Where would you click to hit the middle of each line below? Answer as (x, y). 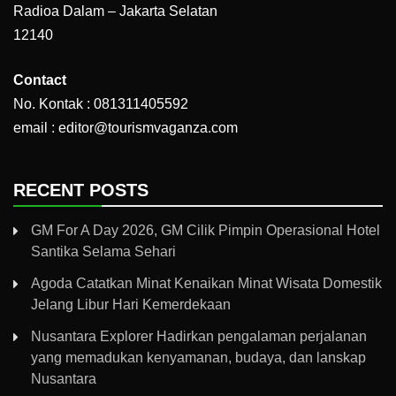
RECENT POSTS (81, 190)
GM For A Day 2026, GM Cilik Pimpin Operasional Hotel (206, 231)
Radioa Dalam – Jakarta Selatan (115, 11)
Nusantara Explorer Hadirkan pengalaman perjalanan (199, 337)
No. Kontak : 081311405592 (101, 104)
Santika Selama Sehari (103, 252)
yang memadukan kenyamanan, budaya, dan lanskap (198, 358)
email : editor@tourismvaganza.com (126, 128)
